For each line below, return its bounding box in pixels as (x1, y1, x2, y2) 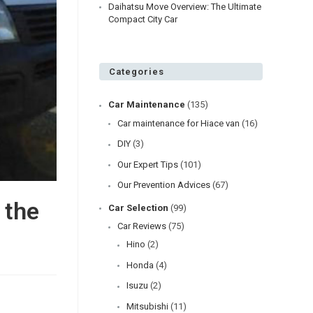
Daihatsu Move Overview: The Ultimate (108, 1, 261, 12)
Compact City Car (108, 14, 177, 24)
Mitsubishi (126, 300, 168, 312)
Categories (109, 66, 164, 77)
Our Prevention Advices (117, 180, 210, 190)
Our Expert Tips (117, 159, 178, 170)
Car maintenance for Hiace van (117, 117, 240, 129)
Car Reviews (117, 221, 166, 231)
